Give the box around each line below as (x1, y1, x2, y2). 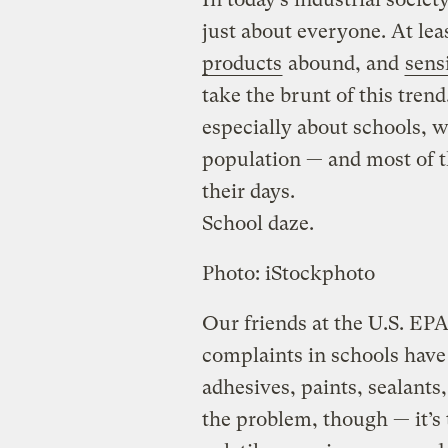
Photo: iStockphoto (201, 261, 375, 285)
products (201, 51, 282, 75)
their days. (201, 179, 295, 203)
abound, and (282, 51, 404, 75)
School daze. (201, 211, 314, 235)
